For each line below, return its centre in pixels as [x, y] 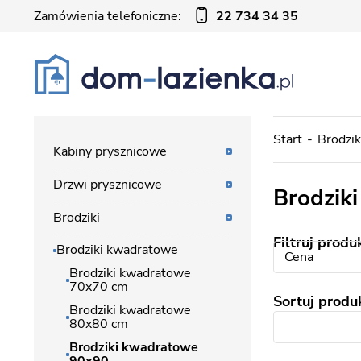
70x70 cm [99, 287]
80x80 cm [99, 324]
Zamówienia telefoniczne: [108, 16]
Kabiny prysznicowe [110, 151]
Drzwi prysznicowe [108, 185]
